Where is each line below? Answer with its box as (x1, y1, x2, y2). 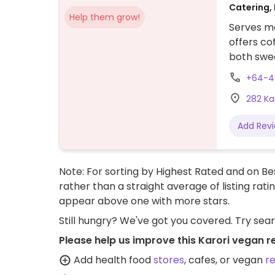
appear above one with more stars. (59, 194, 230, 208)
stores (153, 253, 184, 267)
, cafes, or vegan (184, 253, 265, 267)
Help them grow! (69, 11, 140, 23)
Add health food (71, 253, 153, 267)
